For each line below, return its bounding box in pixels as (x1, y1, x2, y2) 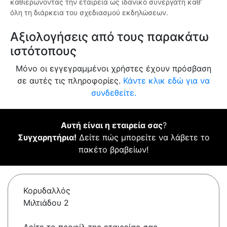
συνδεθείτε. (91, 88, 136, 98)
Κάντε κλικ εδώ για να (123, 75, 210, 86)
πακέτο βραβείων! (79, 144, 148, 155)
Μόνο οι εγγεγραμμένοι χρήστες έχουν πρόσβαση (16, 63, 211, 74)
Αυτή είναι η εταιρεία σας (60, 120, 163, 131)
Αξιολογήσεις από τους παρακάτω (10, 29, 209, 45)
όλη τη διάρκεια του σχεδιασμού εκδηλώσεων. (10, 8, 168, 17)
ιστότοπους (10, 44, 77, 59)
